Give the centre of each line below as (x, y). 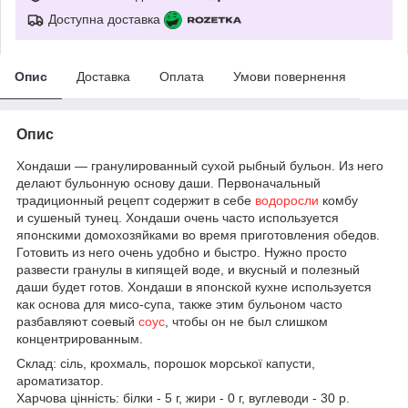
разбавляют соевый (77, 321)
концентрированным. (80, 338)
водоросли (287, 200)
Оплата (182, 76)
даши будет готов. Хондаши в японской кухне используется (194, 286)
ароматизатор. (60, 380)
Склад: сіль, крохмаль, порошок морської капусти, (166, 363)
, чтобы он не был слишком (246, 321)
